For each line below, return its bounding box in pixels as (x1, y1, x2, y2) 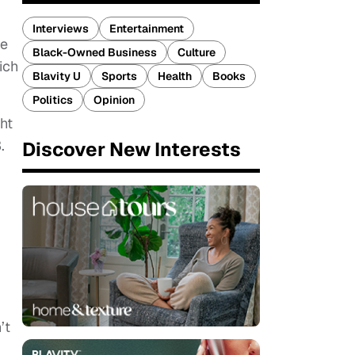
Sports (101, 69, 137, 83)
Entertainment (109, 21, 184, 36)
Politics (32, 93, 73, 107)
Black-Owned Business (32, 45, 157, 59)
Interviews (32, 21, 89, 36)
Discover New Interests (22, 137, 241, 162)
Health (158, 69, 192, 83)
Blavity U (32, 69, 81, 83)
